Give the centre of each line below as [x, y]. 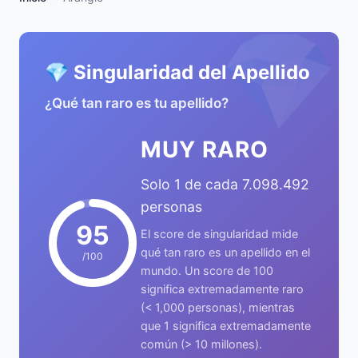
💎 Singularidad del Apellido [177, 72]
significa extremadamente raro [222, 289]
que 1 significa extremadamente [226, 326]
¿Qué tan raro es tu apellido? [137, 103]
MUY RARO [205, 149]
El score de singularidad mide [219, 234]
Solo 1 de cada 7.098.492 [225, 184]
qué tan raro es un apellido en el [225, 252]
